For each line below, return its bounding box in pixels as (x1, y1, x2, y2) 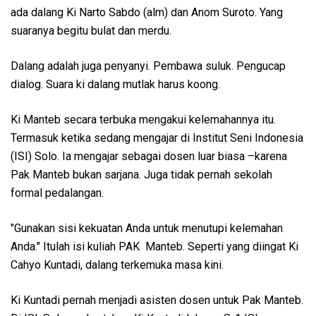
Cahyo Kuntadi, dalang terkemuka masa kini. (11, 257, 224, 272)
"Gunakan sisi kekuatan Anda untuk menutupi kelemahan (11, 221, 283, 235)
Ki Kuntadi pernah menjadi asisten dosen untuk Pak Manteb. (11, 293, 303, 307)
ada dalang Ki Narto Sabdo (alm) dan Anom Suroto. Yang (11, 5, 283, 19)
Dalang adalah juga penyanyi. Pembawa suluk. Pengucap (11, 59, 286, 73)
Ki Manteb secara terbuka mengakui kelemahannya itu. (11, 112, 276, 126)
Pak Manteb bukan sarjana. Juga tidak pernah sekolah (11, 167, 272, 181)
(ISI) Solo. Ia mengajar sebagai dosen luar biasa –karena (11, 149, 287, 163)
